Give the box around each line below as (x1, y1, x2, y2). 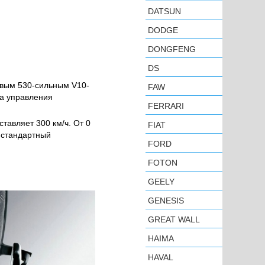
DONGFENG (148, 44, 196, 54)
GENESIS (148, 196, 184, 205)
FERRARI (148, 101, 184, 111)
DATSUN (148, 7, 181, 16)
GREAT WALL (148, 215, 200, 224)
